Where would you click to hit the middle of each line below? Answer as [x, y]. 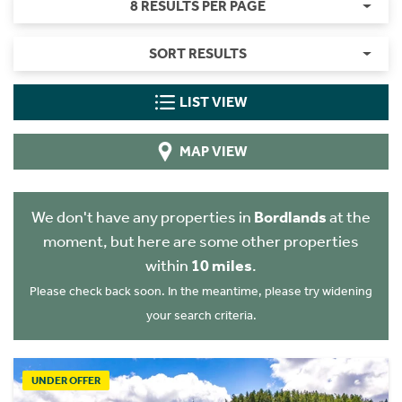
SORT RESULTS [197, 53]
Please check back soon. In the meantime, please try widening [201, 291]
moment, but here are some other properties [201, 241]
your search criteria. [201, 315]
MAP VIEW [213, 151]
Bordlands [290, 217]
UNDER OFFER [66, 380]
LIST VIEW [213, 102]
